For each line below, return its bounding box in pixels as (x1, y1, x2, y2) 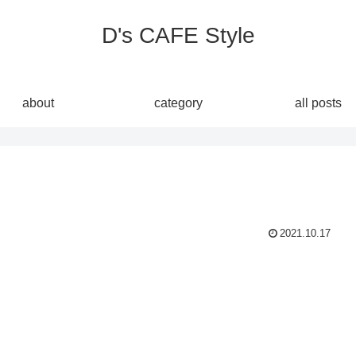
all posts (294, 96, 342, 110)
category (153, 96, 203, 110)
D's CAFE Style (101, 23, 255, 48)
